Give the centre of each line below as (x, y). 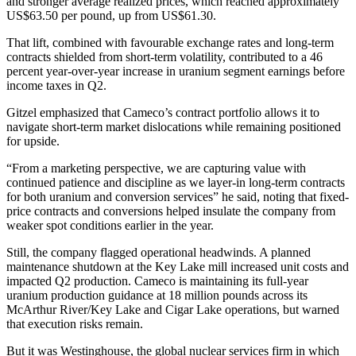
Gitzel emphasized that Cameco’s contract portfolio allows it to (163, 113)
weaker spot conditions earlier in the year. (110, 226)
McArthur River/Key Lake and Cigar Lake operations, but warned (173, 310)
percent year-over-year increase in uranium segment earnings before (176, 72)
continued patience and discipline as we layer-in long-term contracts (176, 183)
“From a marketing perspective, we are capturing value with (156, 168)
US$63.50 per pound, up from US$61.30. (111, 16)
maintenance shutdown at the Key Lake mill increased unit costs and (178, 267)
